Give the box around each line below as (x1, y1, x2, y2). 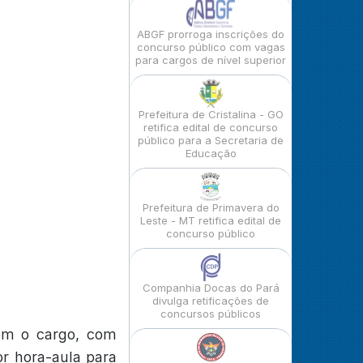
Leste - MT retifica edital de (140, 214, 281, 227)
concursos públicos (160, 307, 261, 320)
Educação (185, 147, 237, 160)
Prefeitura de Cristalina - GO (138, 108, 284, 121)
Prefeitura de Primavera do (142, 201, 280, 214)
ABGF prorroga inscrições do (137, 28, 284, 41)
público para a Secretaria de (138, 134, 284, 147)
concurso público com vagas (136, 41, 285, 53)
